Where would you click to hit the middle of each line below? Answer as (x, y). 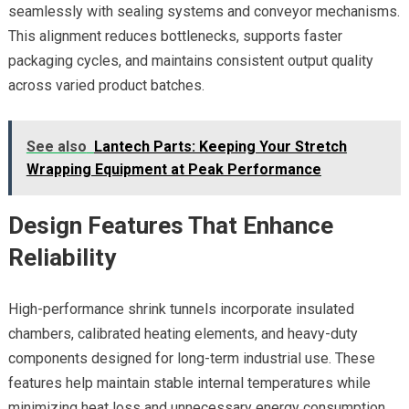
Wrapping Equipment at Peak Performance (173, 170)
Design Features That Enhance (170, 226)
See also (56, 147)
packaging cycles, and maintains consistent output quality (190, 61)
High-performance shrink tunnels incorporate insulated (181, 309)
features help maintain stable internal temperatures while (189, 383)
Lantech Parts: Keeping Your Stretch (220, 147)
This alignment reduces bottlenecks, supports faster (175, 37)
